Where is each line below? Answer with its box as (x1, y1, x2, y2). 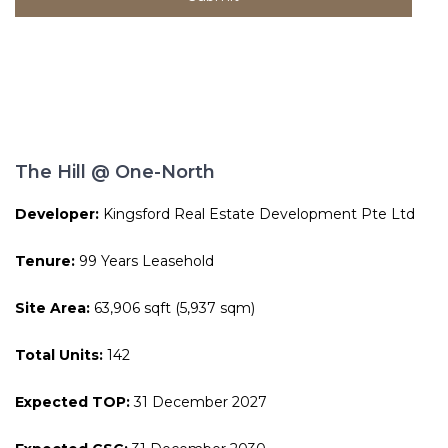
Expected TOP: (15, 392, 130, 411)
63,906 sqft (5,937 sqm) (90, 298, 255, 317)
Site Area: (15, 298, 90, 317)
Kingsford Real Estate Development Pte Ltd (99, 204, 415, 223)
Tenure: (15, 251, 75, 270)
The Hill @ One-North (15, 160, 215, 183)
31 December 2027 (130, 392, 267, 411)
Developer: (15, 204, 99, 223)
